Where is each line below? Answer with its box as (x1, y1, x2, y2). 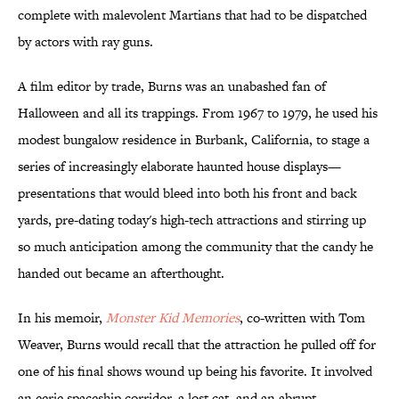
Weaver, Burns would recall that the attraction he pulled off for (18, 335, 376, 354)
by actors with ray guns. (18, 32, 153, 52)
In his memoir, (18, 308, 106, 328)
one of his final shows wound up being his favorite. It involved (18, 362, 372, 381)
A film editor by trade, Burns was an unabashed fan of (18, 77, 326, 96)
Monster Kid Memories (106, 308, 240, 328)
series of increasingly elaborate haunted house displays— (18, 157, 341, 176)
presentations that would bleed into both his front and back (18, 183, 357, 203)
